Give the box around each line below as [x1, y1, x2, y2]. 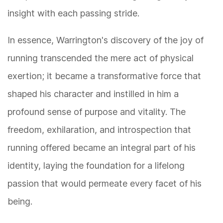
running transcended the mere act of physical [7, 53, 194, 64]
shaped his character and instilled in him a [7, 89, 179, 100]
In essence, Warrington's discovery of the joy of [7, 35, 204, 46]
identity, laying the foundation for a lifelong [7, 160, 185, 171]
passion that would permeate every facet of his [7, 178, 202, 189]
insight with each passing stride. [7, 8, 139, 19]
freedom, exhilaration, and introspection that [7, 124, 191, 135]
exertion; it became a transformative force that [7, 71, 201, 82]
